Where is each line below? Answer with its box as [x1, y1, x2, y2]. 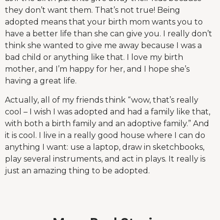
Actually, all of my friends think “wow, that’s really [5, 95, 198, 105]
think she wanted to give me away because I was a [5, 41, 202, 51]
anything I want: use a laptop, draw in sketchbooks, [5, 142, 204, 152]
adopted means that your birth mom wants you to [5, 17, 203, 27]
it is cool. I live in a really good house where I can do [5, 130, 205, 140]
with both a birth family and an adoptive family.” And [5, 118, 209, 128]
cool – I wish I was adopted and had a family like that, [5, 107, 210, 116]
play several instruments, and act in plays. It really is [5, 154, 205, 164]
